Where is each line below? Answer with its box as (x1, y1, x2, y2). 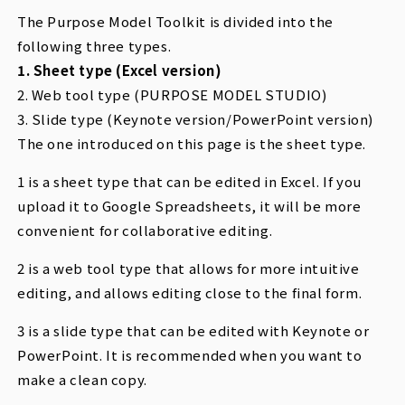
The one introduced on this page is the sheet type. (17, 133, 366, 153)
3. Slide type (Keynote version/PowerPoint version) (17, 108, 373, 128)
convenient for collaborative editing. (17, 220, 273, 240)
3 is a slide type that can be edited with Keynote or (17, 320, 370, 340)
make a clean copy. (17, 369, 147, 389)
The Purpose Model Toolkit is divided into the (17, 11, 334, 31)
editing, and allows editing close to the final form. (17, 282, 363, 302)
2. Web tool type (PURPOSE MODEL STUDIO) (17, 84, 327, 104)
